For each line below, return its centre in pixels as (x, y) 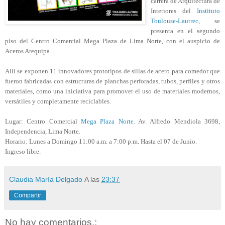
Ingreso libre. (23, 152)
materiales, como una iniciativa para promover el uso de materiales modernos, (113, 91)
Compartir (28, 196)
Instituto (208, 11)
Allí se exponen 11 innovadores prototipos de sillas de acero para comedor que (113, 71)
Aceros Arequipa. (28, 51)
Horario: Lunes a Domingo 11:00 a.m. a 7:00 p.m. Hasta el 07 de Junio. (101, 142)
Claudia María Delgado (46, 180)
